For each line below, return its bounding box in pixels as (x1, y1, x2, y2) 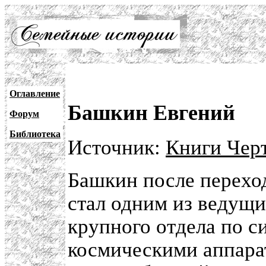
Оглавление (9, 88, 60, 99)
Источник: (68, 136, 166, 159)
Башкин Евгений (68, 100, 235, 125)
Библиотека (9, 129, 61, 139)
